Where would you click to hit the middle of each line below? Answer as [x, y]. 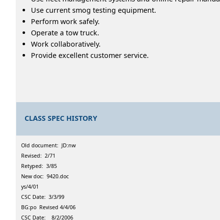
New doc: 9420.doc [45, 176]
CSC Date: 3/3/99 [43, 197]
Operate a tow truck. [65, 32]
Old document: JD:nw [48, 145]
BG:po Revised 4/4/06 [48, 207]
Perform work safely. [65, 21]
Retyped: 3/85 [39, 166]
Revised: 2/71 [38, 155]
